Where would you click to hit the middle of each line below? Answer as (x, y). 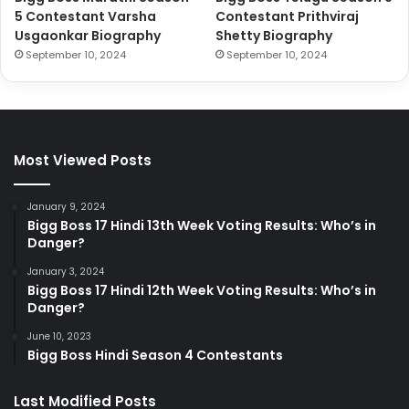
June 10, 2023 (59, 337)
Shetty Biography (274, 36)
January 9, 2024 (66, 207)
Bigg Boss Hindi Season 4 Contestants (155, 356)
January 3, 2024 (66, 272)
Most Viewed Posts (83, 161)
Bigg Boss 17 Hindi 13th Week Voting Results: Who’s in (202, 226)
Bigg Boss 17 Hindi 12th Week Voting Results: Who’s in (202, 291)
